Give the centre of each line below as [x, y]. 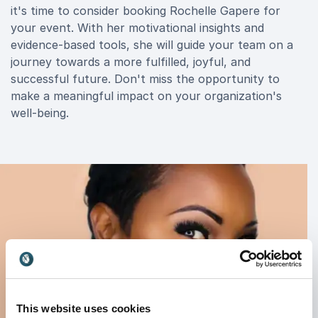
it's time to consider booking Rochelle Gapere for [146, 11]
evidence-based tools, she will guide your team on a [152, 45]
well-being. [40, 113]
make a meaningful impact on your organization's [146, 96]
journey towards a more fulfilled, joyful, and [131, 62]
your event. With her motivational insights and [137, 28]
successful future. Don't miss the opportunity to [145, 79]
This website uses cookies [84, 308]
